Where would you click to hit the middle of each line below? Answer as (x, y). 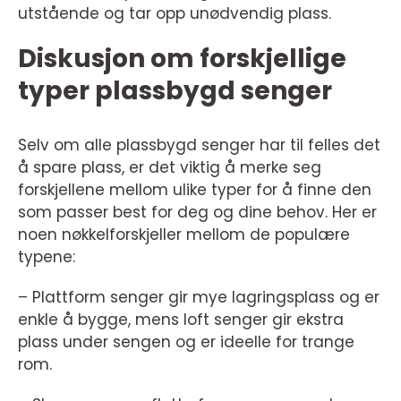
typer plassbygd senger (175, 90)
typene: (47, 256)
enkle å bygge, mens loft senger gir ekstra (181, 319)
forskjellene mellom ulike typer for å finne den (195, 189)
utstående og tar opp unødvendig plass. (175, 13)
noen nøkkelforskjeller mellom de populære (184, 234)
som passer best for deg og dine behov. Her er (197, 212)
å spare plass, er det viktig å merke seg (170, 167)
